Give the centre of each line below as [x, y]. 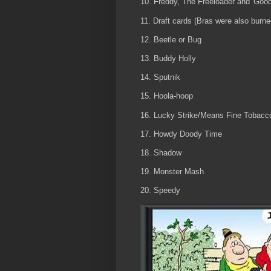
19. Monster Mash [172, 172]
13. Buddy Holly [168, 58]
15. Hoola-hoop [167, 96]
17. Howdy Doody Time [181, 134]
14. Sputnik [160, 77]
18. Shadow [161, 152]
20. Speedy [160, 191]
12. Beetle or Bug [171, 39]
